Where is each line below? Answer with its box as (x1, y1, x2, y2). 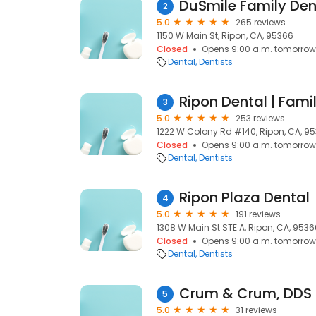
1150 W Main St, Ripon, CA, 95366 (157, 30, 293, 42)
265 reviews (236, 16, 286, 28)
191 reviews (236, 208, 281, 220)
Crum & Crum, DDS (179, 284, 312, 303)
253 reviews (236, 112, 285, 124)
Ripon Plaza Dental (179, 188, 310, 207)
